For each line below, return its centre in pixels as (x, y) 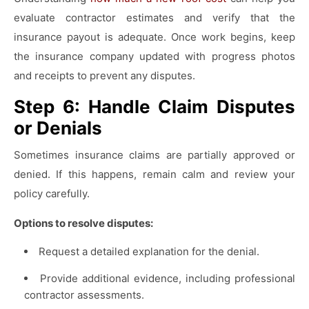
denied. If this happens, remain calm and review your (154, 174)
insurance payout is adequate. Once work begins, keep (154, 37)
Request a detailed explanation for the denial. (149, 251)
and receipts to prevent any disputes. (104, 75)
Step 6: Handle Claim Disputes (154, 106)
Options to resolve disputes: (83, 223)
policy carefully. (52, 193)
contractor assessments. (84, 295)
